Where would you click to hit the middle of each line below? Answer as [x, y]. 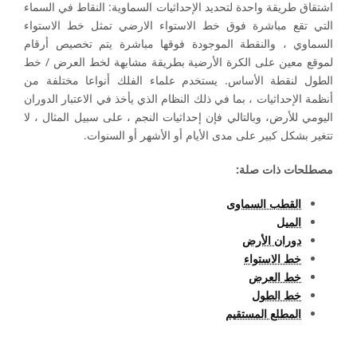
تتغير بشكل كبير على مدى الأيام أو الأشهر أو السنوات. [208, 135]
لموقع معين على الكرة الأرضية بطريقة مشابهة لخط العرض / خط [178, 62]
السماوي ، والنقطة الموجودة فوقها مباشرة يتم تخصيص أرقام [178, 43]
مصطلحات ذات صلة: [284, 169]
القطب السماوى [264, 204]
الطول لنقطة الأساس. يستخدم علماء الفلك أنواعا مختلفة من [178, 80]
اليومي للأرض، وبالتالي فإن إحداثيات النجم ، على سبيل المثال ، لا [178, 117]
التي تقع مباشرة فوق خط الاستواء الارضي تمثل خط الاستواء [178, 25]
